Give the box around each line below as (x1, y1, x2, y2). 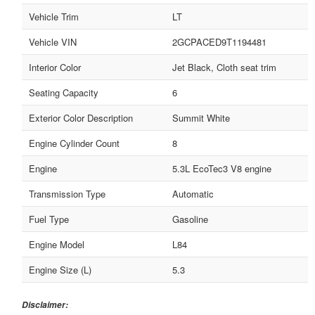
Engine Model (29, 238, 84, 252)
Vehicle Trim (29, 10, 79, 24)
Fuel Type (29, 212, 69, 226)
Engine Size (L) (29, 263, 91, 277)
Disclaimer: (22, 299, 68, 311)
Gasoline (172, 212, 208, 226)
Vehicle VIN (29, 35, 77, 49)
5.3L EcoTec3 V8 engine (172, 162, 271, 176)
